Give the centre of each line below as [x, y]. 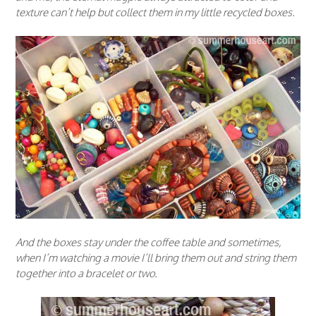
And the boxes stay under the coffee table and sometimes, [148, 242]
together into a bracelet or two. [86, 273]
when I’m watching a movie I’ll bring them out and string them [156, 257]
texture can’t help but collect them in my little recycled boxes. [155, 12]
